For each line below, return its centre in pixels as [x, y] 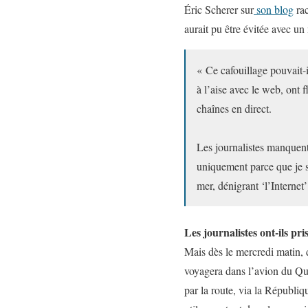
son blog [274, 9]
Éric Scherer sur [219, 9]
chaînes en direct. [234, 108]
